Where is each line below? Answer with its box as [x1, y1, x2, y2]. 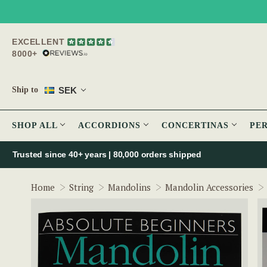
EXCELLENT [12, 37, 65, 46]
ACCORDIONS [78, 121, 144, 131]
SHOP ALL [12, 121, 60, 131]
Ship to [12, 85, 38, 95]
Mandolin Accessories [165, 181, 253, 194]
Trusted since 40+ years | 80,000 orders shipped [12, 150, 202, 160]
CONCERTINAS [162, 121, 232, 131]
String [69, 181, 94, 194]
